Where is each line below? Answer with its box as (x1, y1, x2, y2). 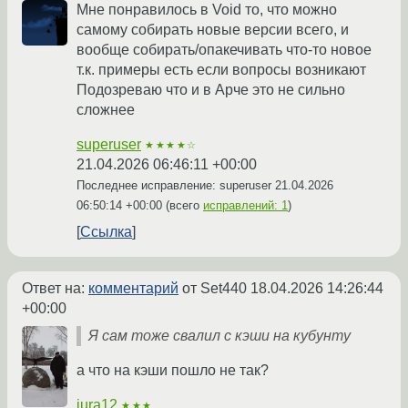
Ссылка (80, 223, 132, 240)
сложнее (76, 101, 135, 117)
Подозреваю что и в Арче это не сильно (76, 81, 345, 97)
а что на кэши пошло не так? (76, 362, 269, 378)
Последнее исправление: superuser (76, 178, 275, 192)
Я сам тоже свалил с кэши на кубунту (88, 327, 351, 343)
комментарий (88, 280, 178, 296)
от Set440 (178, 280, 250, 296)
